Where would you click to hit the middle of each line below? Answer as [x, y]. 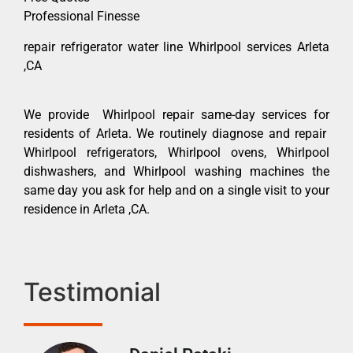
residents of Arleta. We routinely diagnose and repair [176, 133]
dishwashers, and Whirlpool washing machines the [176, 171]
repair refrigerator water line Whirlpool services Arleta [176, 46]
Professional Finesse [82, 17]
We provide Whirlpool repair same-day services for [176, 114]
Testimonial [92, 292]
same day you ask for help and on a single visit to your [176, 190]
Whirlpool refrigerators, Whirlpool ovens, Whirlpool [176, 152]
